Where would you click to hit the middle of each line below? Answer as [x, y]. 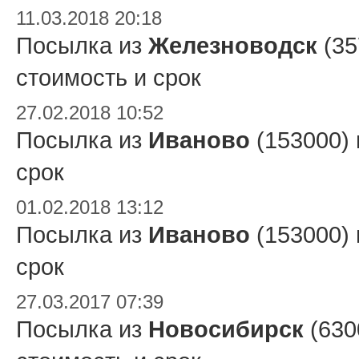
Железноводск [233, 45]
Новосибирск [226, 329]
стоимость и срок [109, 77]
